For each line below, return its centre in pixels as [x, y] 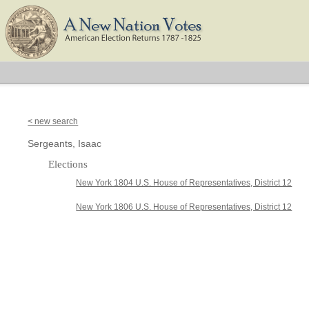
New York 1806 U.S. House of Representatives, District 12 [184, 207]
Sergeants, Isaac [65, 143]
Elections [68, 164]
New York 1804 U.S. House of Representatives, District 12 [184, 183]
